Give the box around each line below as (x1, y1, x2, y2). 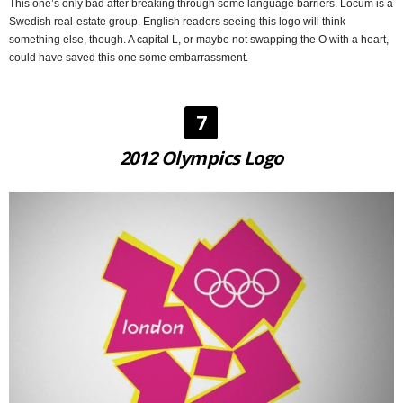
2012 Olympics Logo (119, 146, 283, 171)
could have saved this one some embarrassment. (9, 51, 248, 65)
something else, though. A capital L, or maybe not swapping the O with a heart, (9, 33, 389, 47)
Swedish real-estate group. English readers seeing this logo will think (9, 15, 345, 29)
